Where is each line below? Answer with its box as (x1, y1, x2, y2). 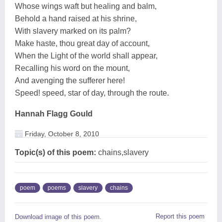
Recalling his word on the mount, (15, 63, 130, 72)
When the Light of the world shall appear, (15, 51, 158, 60)
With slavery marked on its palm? (15, 26, 131, 35)
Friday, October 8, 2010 (23, 129, 99, 138)
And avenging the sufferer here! (15, 76, 125, 85)
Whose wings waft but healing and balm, (15, 1, 157, 10)
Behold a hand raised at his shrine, (15, 14, 137, 23)
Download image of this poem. (15, 213, 102, 221)
